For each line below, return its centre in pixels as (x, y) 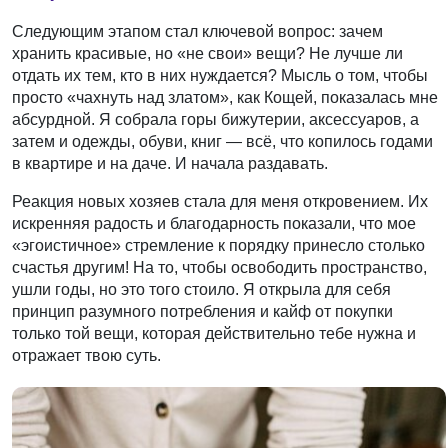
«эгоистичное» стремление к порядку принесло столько (219, 245)
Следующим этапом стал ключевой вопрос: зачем (198, 31)
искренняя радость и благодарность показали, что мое (214, 223)
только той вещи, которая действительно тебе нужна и (214, 333)
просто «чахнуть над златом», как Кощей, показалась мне (225, 97)
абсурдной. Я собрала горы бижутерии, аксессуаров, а (216, 119)
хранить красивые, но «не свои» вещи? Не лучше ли (208, 53)
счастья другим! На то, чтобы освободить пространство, (220, 267)
